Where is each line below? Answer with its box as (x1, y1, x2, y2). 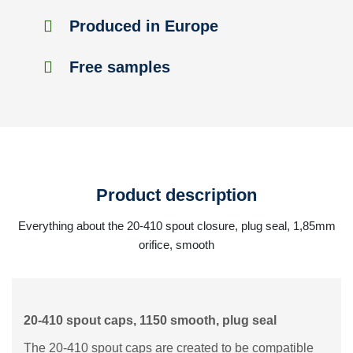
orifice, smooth (139, 238, 214, 251)
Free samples (65, 58, 170, 76)
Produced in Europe (65, 17, 218, 35)
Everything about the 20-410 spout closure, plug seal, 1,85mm (17, 219, 336, 232)
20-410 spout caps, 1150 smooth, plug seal (24, 314, 277, 327)
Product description (96, 185, 257, 205)
